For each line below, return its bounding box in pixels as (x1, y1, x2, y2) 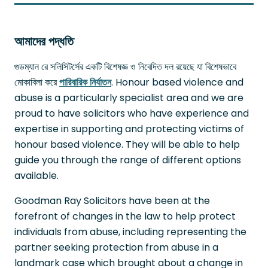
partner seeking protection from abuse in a (14, 240, 218, 254)
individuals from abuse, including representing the (14, 224, 246, 239)
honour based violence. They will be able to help (14, 137, 240, 151)
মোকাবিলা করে (14, 75, 59, 89)
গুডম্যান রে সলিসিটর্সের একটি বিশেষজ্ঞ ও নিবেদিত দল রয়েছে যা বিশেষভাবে (14, 59, 236, 74)
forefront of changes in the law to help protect (14, 209, 236, 223)
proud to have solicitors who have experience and (14, 106, 249, 120)
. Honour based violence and (111, 75, 243, 89)
